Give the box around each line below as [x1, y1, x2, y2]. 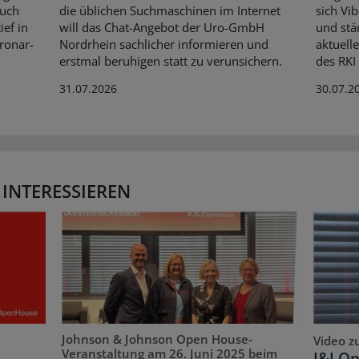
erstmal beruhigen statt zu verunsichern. [58, 52, 282, 69]
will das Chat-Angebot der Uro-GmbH [58, 18, 264, 35]
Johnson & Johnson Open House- [62, 330, 253, 347]
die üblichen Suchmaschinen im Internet [58, 2, 280, 18]
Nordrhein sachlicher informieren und [58, 35, 268, 52]
